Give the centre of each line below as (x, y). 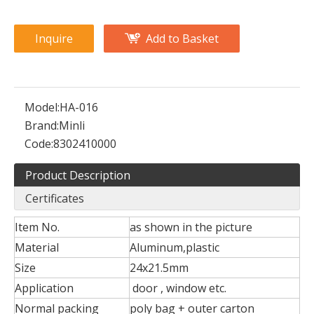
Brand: (42, 125)
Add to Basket (182, 39)
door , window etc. (178, 288)
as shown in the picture (191, 227)
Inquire (54, 39)
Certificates (55, 198)
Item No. (37, 227)
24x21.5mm (159, 268)
